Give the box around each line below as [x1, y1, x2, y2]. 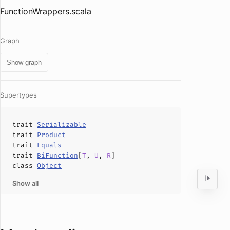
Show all [12, 179, 39, 187]
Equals [37, 141, 62, 149]
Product [37, 130, 66, 139]
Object [37, 161, 62, 170]
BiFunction [37, 151, 78, 160]
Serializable [37, 120, 86, 129]
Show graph [7, 59, 42, 66]
